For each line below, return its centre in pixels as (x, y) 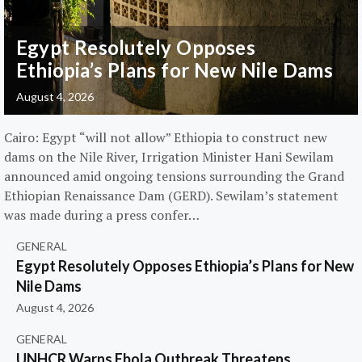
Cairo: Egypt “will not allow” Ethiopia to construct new (166, 137)
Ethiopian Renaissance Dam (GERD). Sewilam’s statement (171, 196)
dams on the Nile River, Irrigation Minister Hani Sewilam (169, 157)
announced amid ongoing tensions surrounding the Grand (174, 176)
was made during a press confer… (102, 215)
